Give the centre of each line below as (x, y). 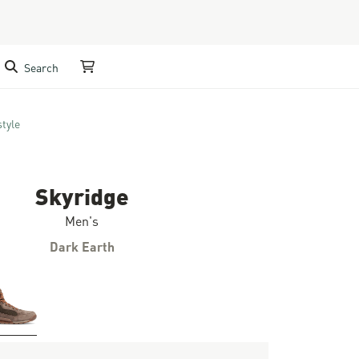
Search (41, 67)
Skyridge (82, 195)
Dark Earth (82, 246)
